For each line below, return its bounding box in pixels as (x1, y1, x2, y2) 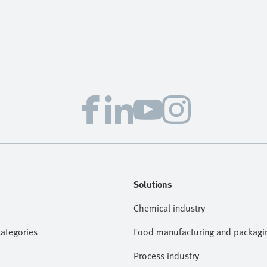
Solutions (133, 177, 172, 191)
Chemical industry (133, 201, 205, 215)
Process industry (133, 249, 199, 263)
